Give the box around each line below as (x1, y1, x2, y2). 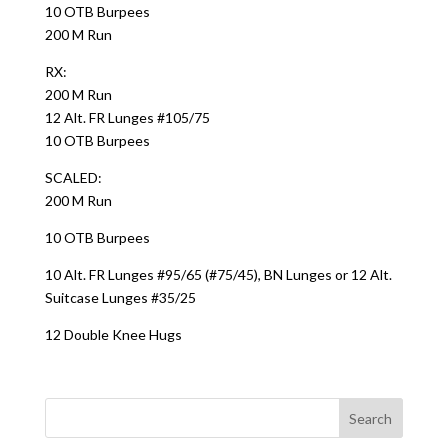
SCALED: (44, 169, 102, 186)
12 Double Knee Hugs (44, 326, 182, 343)
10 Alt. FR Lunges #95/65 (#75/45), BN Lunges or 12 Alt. (44, 266, 392, 283)
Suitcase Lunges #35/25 (44, 289, 196, 306)
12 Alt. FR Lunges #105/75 (44, 109, 210, 126)
